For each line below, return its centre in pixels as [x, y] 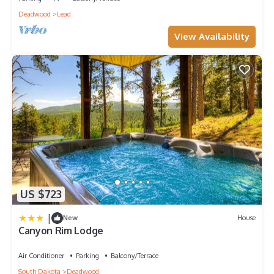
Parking [87, 255]
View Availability [212, 36]
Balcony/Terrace [135, 255]
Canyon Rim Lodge [61, 230]
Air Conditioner [41, 255]
